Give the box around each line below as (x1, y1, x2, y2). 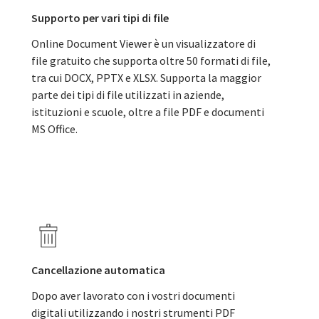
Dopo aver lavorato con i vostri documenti (31, 288, 235, 303)
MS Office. (31, 122, 78, 136)
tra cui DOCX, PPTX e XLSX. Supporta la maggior (31, 70, 261, 85)
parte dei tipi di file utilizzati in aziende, (31, 88, 224, 102)
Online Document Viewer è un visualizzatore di (31, 36, 256, 51)
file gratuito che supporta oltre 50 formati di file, (31, 53, 271, 68)
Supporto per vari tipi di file (31, 11, 169, 25)
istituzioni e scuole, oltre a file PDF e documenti (31, 105, 264, 119)
